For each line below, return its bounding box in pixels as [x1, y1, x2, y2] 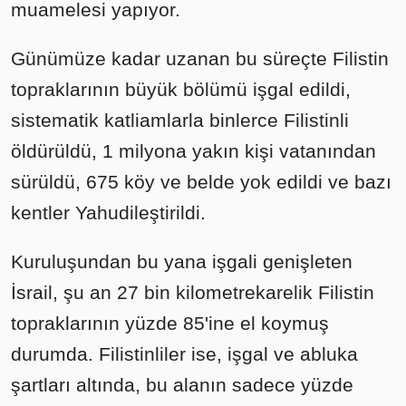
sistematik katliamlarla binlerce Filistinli [11, 110, 349, 131]
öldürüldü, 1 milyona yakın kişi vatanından [11, 140, 376, 162]
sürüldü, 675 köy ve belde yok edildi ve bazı [11, 171, 391, 193]
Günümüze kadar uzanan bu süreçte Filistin [11, 48, 389, 70]
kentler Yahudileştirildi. [11, 202, 206, 224]
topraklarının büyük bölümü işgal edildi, [11, 79, 351, 101]
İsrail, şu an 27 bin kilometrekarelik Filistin [11, 282, 374, 304]
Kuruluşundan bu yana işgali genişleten [11, 251, 353, 273]
